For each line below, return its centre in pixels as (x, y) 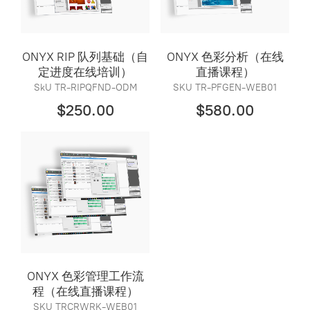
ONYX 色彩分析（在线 (225, 56)
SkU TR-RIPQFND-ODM (85, 87)
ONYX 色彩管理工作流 (85, 276)
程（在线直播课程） (85, 292)
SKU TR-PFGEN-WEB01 (225, 87)
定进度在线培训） (85, 72)
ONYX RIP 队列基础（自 (85, 56)
